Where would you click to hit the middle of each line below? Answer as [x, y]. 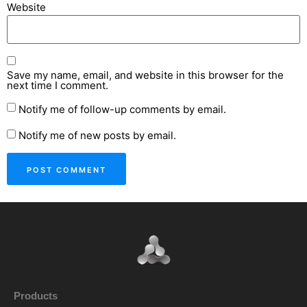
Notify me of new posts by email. [97, 136]
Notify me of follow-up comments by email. [122, 109]
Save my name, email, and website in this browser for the [145, 75]
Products [36, 296]
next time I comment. [58, 85]
